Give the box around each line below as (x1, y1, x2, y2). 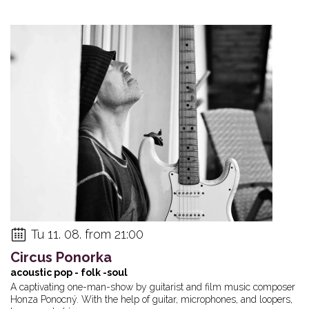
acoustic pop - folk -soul (10, 266, 128, 278)
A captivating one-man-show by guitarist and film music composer (10, 281, 295, 292)
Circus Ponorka (10, 248, 112, 266)
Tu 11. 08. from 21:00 (31, 226, 143, 241)
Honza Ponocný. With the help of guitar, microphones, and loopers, (10, 293, 292, 305)
